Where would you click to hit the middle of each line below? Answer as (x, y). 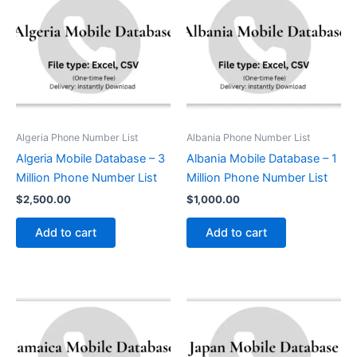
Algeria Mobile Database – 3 (90, 158)
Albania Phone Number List (249, 137)
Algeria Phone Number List (77, 137)
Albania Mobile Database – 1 (262, 158)
